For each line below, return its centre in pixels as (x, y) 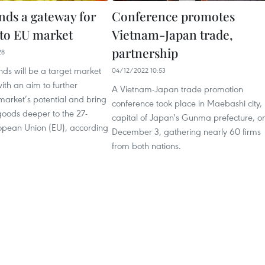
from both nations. (146, 146)
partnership (145, 53)
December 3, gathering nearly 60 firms (186, 131)
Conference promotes (173, 16)
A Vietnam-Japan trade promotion (177, 89)
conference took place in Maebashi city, (187, 103)
